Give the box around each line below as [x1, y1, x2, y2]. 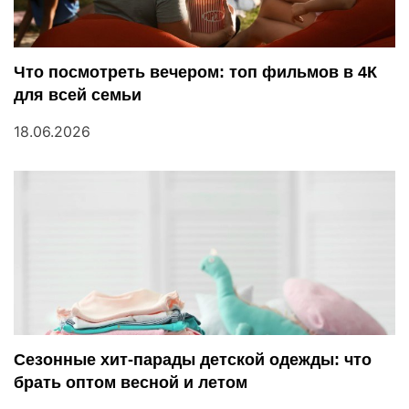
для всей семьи [14, 85, 142, 104]
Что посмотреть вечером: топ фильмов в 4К [14, 62, 377, 81]
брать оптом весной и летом [14, 372, 247, 392]
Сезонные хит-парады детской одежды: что [14, 350, 372, 369]
